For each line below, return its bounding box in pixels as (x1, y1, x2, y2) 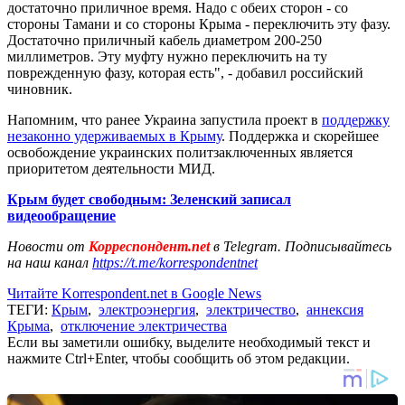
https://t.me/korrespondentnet (92, 254, 258, 270)
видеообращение (7, 207, 116, 223)
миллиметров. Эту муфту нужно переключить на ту (7, 48, 327, 64)
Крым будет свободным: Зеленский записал (7, 191, 291, 207)
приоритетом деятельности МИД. (7, 160, 215, 176)
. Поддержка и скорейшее (221, 127, 379, 144)
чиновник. (7, 80, 72, 97)
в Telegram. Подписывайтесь (213, 238, 391, 254)
